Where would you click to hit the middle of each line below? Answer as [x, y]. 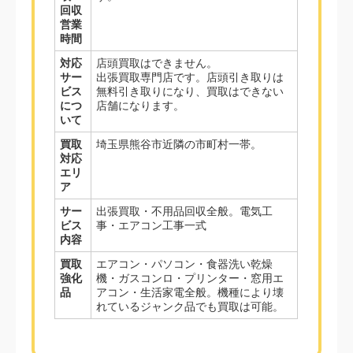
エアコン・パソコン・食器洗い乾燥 [185, 264]
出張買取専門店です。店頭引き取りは [190, 78]
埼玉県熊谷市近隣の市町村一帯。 [179, 145]
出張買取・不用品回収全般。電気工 [185, 212]
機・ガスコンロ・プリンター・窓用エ [190, 279]
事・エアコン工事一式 [152, 226]
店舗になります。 [141, 106]
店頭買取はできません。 [157, 63]
